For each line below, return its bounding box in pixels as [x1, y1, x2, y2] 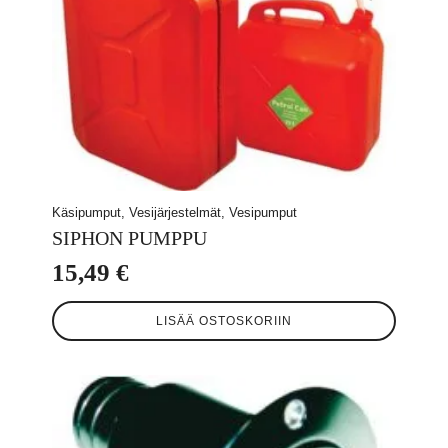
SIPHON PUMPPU [52, 227, 207, 250]
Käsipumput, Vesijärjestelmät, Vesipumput [52, 205, 297, 221]
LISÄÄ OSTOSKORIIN [156, 314, 292, 329]
